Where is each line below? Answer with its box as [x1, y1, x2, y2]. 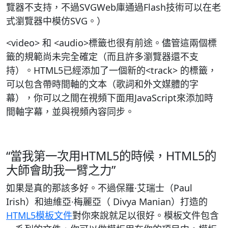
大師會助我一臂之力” [6, 162, 116, 178]
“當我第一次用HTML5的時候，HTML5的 [6, 148, 216, 164]
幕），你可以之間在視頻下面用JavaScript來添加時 [6, 92, 213, 104]
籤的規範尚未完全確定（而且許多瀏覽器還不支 [6, 50, 198, 63]
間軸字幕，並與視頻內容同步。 [6, 105, 134, 118]
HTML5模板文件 [6, 209, 72, 221]
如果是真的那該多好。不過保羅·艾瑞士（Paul [6, 182, 192, 194]
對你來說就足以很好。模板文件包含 [72, 209, 219, 221]
